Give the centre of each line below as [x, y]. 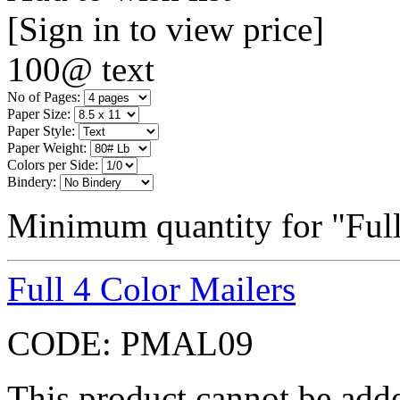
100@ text [81, 69]
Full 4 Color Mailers [151, 288]
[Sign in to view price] [166, 29]
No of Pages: [44, 96]
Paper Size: [39, 113]
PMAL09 [187, 343]
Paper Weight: [47, 147]
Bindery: [32, 181]
